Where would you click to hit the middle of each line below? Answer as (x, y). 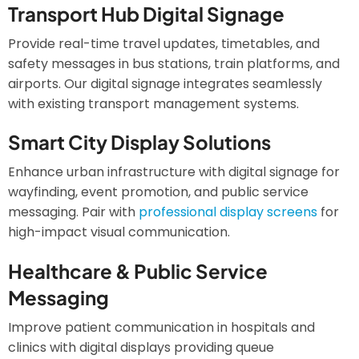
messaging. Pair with (73, 212)
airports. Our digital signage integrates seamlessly (165, 84)
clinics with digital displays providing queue (141, 347)
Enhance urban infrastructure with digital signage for (174, 172)
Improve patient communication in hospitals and (161, 327)
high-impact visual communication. (119, 232)
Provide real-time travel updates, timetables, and (164, 44)
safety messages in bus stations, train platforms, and (174, 64)
